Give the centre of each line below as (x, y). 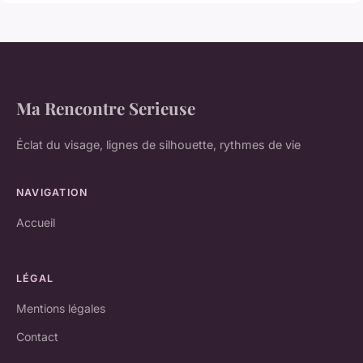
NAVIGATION (52, 192)
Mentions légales (61, 308)
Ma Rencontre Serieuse (106, 107)
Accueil (36, 222)
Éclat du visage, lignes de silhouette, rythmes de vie (158, 144)
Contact (37, 336)
